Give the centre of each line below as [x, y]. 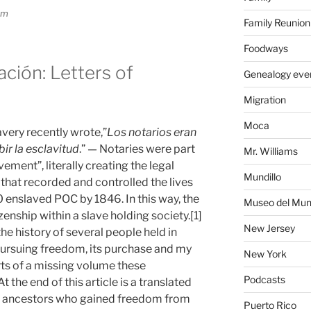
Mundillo [262, 177]
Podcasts [264, 280]
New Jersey [269, 228]
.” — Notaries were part [137, 149]
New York [265, 254]
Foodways [266, 49]
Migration [264, 100]
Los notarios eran [152, 132]
